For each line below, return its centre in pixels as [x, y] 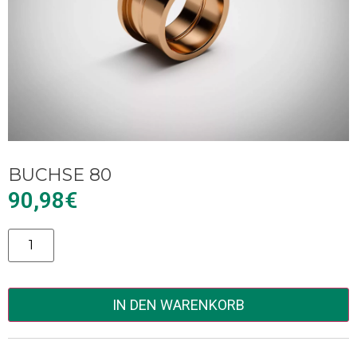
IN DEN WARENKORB [178, 305]
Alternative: [45, 239]
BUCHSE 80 [60, 175]
